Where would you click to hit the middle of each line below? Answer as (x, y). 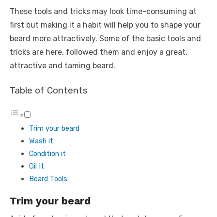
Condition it (47, 154)
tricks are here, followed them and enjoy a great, (99, 52)
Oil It (37, 166)
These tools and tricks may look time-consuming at (103, 11)
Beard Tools (48, 179)
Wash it (41, 141)
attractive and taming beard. (62, 66)
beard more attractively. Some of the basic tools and (105, 39)
